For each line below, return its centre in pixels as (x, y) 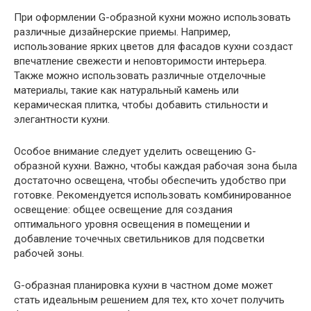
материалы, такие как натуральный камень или (126, 91)
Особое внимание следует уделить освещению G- (135, 152)
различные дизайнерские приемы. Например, (122, 32)
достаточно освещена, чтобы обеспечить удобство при (150, 181)
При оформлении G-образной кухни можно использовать (152, 18)
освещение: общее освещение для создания (123, 210)
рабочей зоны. (49, 254)
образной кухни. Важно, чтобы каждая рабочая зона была (155, 166)
